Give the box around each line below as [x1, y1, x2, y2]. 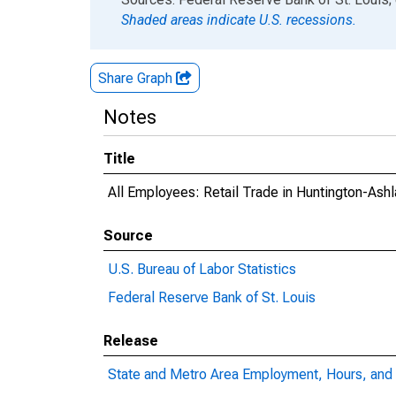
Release [103, 332, 158, 349]
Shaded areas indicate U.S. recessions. [121, 11, 356, 28]
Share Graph [98, 70, 176, 87]
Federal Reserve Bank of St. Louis [108, 289, 316, 306]
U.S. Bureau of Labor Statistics [108, 261, 296, 278]
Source [103, 227, 153, 244]
